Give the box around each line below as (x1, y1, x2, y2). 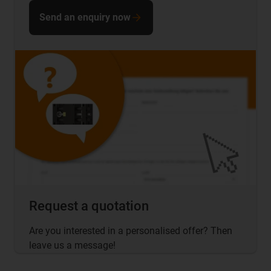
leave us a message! (29, 240, 116, 252)
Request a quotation (29, 198, 149, 214)
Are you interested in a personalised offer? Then (29, 225, 232, 237)
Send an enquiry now (39, 11, 131, 23)
